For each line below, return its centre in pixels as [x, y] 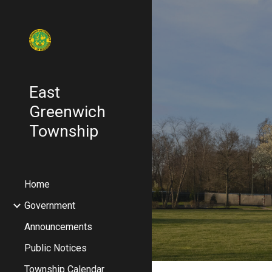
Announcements [58, 227]
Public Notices [56, 248]
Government [50, 206]
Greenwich [67, 112]
